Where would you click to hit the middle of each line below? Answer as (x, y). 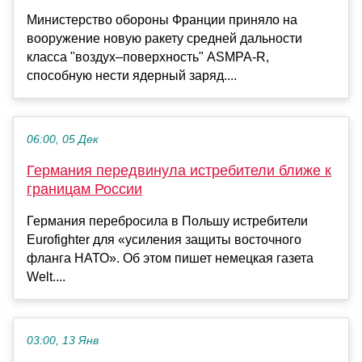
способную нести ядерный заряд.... (132, 75)
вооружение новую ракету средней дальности (164, 38)
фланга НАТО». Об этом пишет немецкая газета (170, 258)
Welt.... (46, 276)
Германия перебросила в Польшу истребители (167, 221)
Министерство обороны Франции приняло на (162, 19)
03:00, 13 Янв (63, 340)
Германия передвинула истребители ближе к (179, 170)
